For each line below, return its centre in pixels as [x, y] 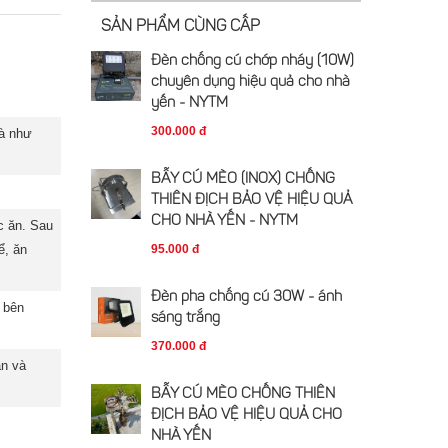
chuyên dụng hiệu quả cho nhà [250, 82]
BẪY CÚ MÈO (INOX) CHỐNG [243, 179]
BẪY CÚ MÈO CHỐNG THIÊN [243, 394]
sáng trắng [185, 318]
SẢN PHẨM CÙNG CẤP [180, 27]
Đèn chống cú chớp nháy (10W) [252, 61]
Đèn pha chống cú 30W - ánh [246, 297]
